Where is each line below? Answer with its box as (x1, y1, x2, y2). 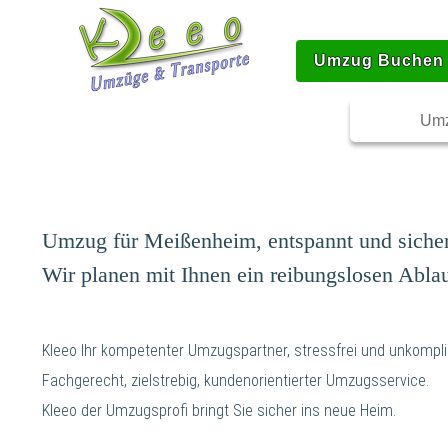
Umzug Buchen (314, 52, 444, 69)
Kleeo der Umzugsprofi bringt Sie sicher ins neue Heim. (41, 401, 396, 420)
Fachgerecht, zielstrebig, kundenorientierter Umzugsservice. (41, 371, 429, 390)
